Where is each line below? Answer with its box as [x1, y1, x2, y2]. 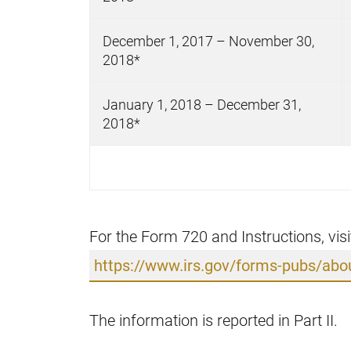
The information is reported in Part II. [89, 309, 338, 330]
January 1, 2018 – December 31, [103, 95, 301, 114]
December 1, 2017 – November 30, [103, 31, 314, 50]
